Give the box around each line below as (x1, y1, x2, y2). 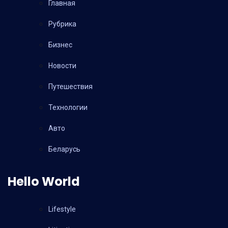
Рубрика (48, 19, 76, 28)
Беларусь (48, 145, 80, 153)
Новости (48, 61, 76, 70)
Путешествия (48, 82, 93, 91)
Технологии (48, 103, 88, 111)
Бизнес (48, 40, 72, 49)
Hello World (8, 173, 80, 190)
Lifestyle (48, 205, 76, 213)
